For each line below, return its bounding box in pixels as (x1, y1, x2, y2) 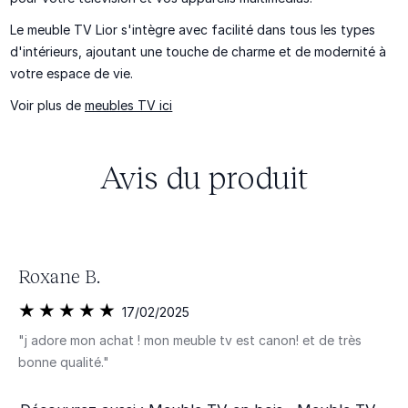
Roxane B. (17, 263, 100, 287)
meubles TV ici (85, 97, 173, 114)
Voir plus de (10, 97, 86, 114)
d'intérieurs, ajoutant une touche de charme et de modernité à (10, 44, 387, 59)
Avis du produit (100, 156, 308, 195)
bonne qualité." (17, 354, 109, 371)
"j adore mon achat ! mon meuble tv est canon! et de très (17, 332, 362, 349)
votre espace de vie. (10, 66, 134, 81)
